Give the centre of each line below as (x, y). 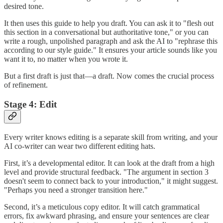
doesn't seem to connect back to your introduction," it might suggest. (111, 181)
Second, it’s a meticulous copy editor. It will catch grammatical (102, 207)
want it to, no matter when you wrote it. (66, 59)
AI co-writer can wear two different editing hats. (80, 146)
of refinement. (26, 85)
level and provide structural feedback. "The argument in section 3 (106, 172)
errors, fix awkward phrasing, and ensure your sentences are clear (107, 216)
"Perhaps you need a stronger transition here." (76, 190)
